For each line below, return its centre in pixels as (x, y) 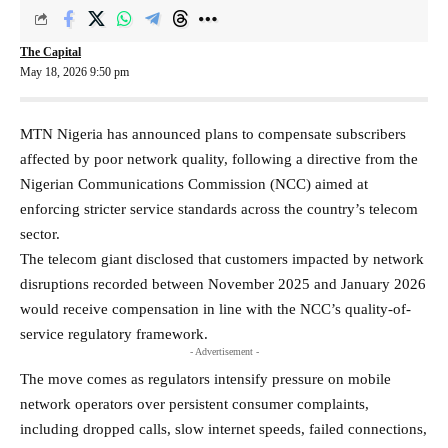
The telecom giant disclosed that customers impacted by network (222, 258)
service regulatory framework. (114, 333)
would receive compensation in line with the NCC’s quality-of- (215, 308)
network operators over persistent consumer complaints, (194, 403)
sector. (40, 233)
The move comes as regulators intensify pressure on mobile (205, 378)
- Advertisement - (224, 351)
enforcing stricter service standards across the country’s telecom (219, 208)
